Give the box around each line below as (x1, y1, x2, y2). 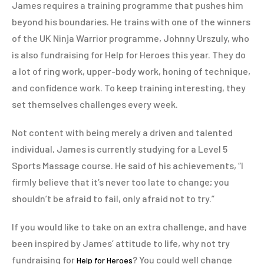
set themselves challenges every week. (12, 98, 178, 110)
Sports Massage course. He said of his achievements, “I (12, 160, 243, 171)
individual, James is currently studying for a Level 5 (12, 143, 227, 155)
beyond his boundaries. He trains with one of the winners (12, 16, 250, 28)
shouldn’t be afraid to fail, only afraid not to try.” (12, 193, 214, 204)
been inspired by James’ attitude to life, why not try (12, 237, 230, 249)
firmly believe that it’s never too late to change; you (12, 176, 229, 188)
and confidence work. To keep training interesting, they (12, 82, 246, 94)
